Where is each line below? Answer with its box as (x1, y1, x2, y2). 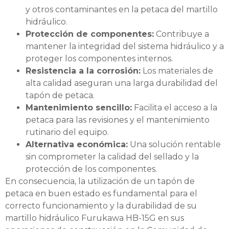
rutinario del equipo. (26, 127, 109, 138)
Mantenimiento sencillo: (26, 103, 132, 113)
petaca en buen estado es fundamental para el (5, 189, 197, 199)
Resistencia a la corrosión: (26, 66, 141, 76)
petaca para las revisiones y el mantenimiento (26, 115, 210, 125)
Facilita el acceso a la (132, 103, 217, 113)
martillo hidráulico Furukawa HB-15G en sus (5, 213, 184, 223)
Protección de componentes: (26, 29, 154, 39)
